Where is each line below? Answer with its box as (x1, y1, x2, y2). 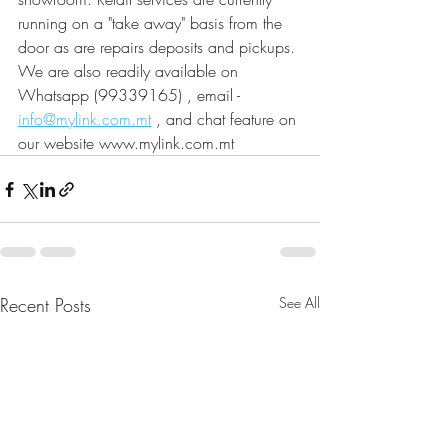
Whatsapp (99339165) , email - (18, 84, 245, 107)
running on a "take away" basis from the (18, 12, 287, 35)
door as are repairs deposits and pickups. (18, 36, 300, 59)
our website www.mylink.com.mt (18, 132, 234, 155)
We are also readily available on (18, 60, 243, 83)
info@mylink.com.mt (18, 108, 151, 131)
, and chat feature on (151, 108, 301, 131)
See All (279, 293, 320, 313)
